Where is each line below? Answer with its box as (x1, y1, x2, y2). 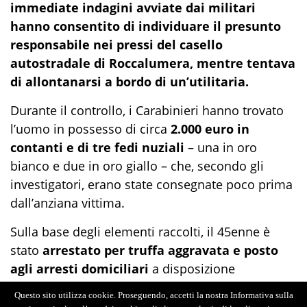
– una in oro (184, 139, 257, 156)
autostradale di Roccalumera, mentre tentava (10, 55, 295, 72)
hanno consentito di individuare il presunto (10, 18, 281, 35)
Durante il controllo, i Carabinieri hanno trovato (10, 102, 284, 119)
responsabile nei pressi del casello (10, 36, 223, 53)
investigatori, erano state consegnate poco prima (10, 176, 293, 193)
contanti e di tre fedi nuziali (10, 139, 184, 156)
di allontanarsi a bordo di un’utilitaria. (10, 73, 249, 90)
